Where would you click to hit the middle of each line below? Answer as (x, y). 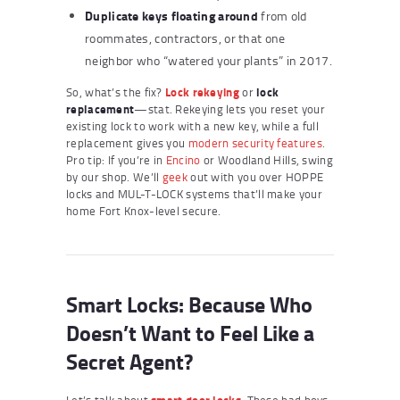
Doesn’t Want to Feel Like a (190, 332)
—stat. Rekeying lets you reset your (229, 108)
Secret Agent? (129, 361)
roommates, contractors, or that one (185, 37)
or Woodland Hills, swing (267, 159)
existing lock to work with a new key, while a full (193, 125)
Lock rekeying (202, 92)
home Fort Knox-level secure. (144, 210)
